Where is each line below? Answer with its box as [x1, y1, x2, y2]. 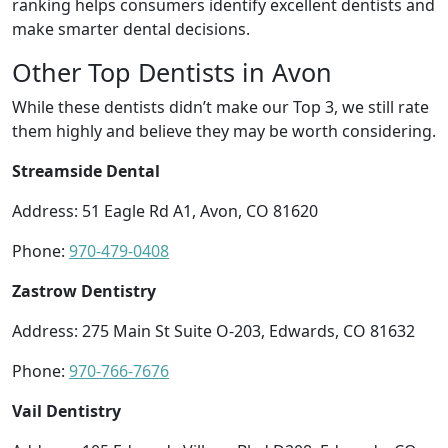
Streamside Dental [12, 159, 160, 182]
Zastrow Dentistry [12, 279, 156, 302]
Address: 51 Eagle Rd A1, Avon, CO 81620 [12, 199, 318, 222]
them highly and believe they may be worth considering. [12, 119, 436, 142]
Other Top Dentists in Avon [12, 54, 332, 89]
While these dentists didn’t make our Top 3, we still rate [12, 95, 429, 118]
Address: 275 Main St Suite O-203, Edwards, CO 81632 [12, 319, 415, 342]
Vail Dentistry [12, 399, 121, 422]
